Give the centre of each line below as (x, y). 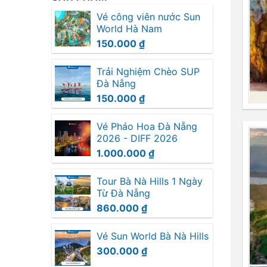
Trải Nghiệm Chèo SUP (148, 71)
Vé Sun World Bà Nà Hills (153, 236)
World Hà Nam (129, 28)
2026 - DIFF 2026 (137, 138)
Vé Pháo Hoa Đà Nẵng (147, 126)
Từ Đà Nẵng (123, 193)
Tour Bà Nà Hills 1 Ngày (150, 181)
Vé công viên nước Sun (148, 16)
